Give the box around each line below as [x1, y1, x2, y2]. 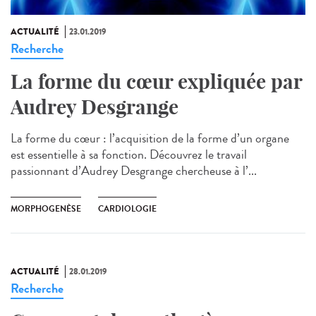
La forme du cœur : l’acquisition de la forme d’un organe [11, 128, 289, 147]
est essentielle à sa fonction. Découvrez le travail [11, 145, 247, 164]
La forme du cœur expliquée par [11, 68, 302, 94]
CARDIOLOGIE [98, 202, 157, 215]
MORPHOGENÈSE [11, 202, 81, 215]
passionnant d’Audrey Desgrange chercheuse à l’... [11, 161, 257, 180]
